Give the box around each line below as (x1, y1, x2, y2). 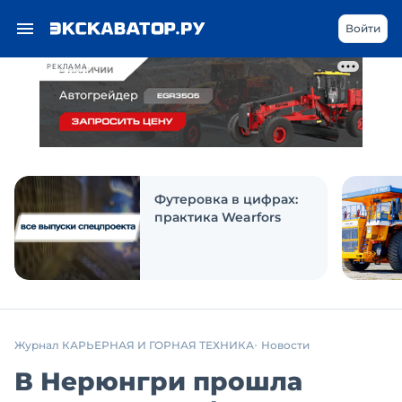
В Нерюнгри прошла (14, 366, 302, 397)
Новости (261, 338, 310, 352)
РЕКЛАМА (47, 62, 88, 71)
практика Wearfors (154, 209, 281, 225)
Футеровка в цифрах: (154, 191, 298, 207)
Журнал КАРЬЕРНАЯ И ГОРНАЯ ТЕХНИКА (14, 338, 254, 352)
